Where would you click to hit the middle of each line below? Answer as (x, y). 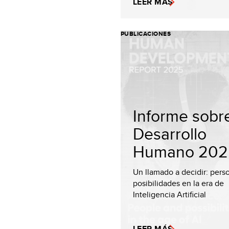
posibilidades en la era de (178, 183)
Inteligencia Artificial (169, 194)
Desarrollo (170, 133)
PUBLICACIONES (146, 34)
